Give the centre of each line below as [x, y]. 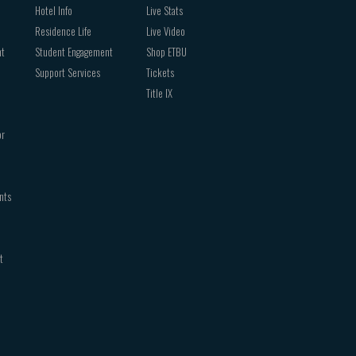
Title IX [159, 93]
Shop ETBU [166, 52]
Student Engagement [74, 52]
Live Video [166, 31]
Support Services [68, 73]
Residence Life [63, 31]
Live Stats [164, 11]
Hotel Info [54, 11]
